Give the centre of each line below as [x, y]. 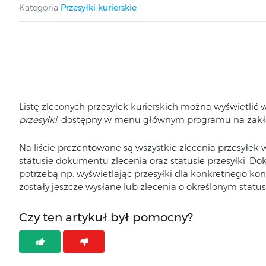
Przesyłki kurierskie [98, 8]
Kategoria [38, 8]
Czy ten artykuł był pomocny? [106, 217]
